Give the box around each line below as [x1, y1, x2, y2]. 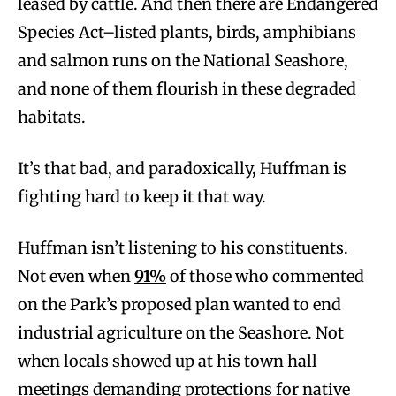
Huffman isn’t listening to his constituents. [18, 237, 348, 258]
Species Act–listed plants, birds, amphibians [18, 21, 356, 42]
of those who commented [166, 265, 364, 286]
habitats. [18, 106, 86, 127]
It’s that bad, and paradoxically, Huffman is [18, 157, 346, 179]
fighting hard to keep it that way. [18, 186, 266, 207]
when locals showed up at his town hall [18, 350, 317, 371]
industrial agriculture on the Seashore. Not [18, 322, 344, 343]
